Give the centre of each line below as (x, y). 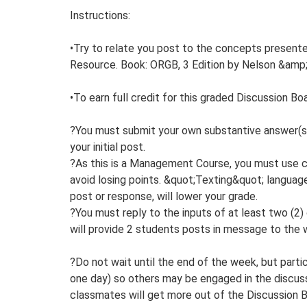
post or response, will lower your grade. (164, 196)
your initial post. (108, 147)
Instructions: (100, 15)
